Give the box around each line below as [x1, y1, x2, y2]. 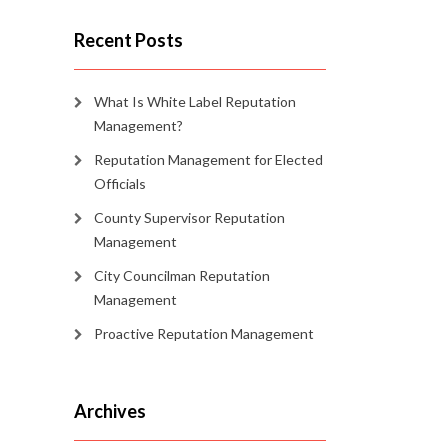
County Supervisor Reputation [93, 209, 285, 227]
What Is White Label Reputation [93, 93, 296, 111]
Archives [73, 400, 146, 423]
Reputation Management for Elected [93, 151, 323, 169]
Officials [93, 175, 146, 193]
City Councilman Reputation [93, 267, 270, 285]
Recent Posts [73, 29, 183, 52]
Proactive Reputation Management [93, 325, 314, 343]
